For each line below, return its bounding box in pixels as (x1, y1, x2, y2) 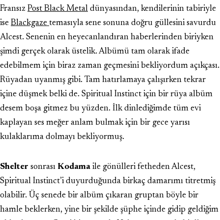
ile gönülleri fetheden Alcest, (92, 163, 195, 171)
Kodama (57, 163, 92, 171)
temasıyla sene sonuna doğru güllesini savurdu (49, 19, 216, 27)
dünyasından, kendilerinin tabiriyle (88, 4, 216, 13)
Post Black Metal (27, 4, 88, 13)
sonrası (30, 163, 57, 171)
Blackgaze (11, 19, 49, 27)
